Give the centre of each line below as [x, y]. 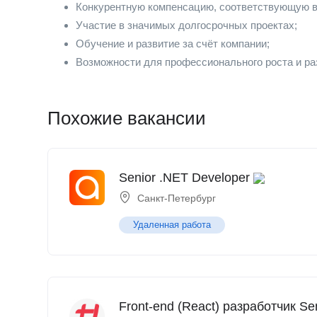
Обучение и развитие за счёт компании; [173, 44]
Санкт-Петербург [177, 198]
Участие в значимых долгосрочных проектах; [186, 25]
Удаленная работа [172, 225]
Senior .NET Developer [184, 178]
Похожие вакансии [127, 118]
